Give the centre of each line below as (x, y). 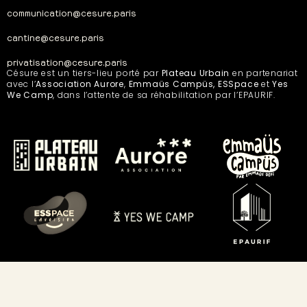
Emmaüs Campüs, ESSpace (195, 84)
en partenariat (264, 73)
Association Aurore (80, 84)
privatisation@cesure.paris (67, 61)
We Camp (30, 95)
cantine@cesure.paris (56, 36)
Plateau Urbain (196, 73)
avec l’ (22, 84)
